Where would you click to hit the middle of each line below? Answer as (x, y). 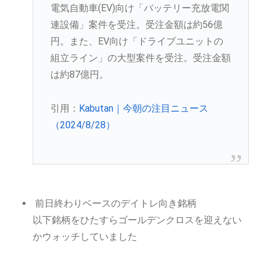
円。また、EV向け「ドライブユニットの (137, 42)
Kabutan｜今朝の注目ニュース (143, 109)
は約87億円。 (79, 75)
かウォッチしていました (85, 237)
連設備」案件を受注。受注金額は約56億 (136, 25)
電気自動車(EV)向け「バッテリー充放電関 (140, 8)
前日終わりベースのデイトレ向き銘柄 (115, 204)
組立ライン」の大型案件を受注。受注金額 (140, 58)
